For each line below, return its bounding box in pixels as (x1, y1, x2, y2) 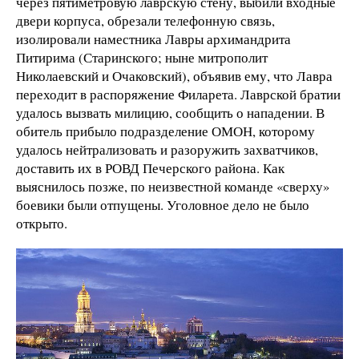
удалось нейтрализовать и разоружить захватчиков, (16, 139, 318, 159)
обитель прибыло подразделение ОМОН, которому (16, 121, 315, 140)
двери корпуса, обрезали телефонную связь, (16, 10, 275, 30)
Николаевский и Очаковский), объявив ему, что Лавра (16, 66, 333, 85)
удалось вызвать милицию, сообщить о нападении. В (16, 103, 325, 122)
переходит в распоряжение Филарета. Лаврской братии (16, 84, 341, 103)
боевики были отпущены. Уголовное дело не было (16, 195, 309, 214)
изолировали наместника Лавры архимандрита (16, 29, 291, 48)
